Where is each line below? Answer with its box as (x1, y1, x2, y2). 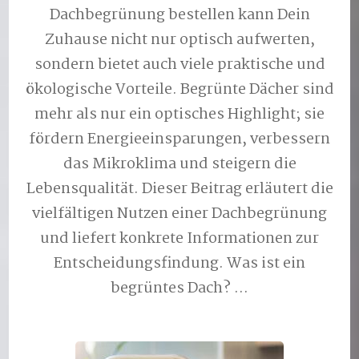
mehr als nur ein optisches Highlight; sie (34, 103, 325, 127)
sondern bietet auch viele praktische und (34, 53, 325, 77)
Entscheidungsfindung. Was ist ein (54, 252, 305, 276)
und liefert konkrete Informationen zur (40, 227, 319, 251)
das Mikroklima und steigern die (63, 152, 296, 176)
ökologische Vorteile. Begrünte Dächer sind (25, 78, 334, 102)
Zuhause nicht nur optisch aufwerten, (44, 28, 315, 52)
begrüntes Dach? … (111, 276, 248, 301)
